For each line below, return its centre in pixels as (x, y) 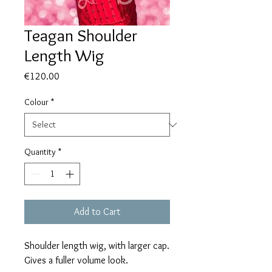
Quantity (40, 152)
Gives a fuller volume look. (76, 260)
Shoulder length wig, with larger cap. (97, 246)
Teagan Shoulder (81, 36)
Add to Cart (97, 212)
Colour (36, 102)
